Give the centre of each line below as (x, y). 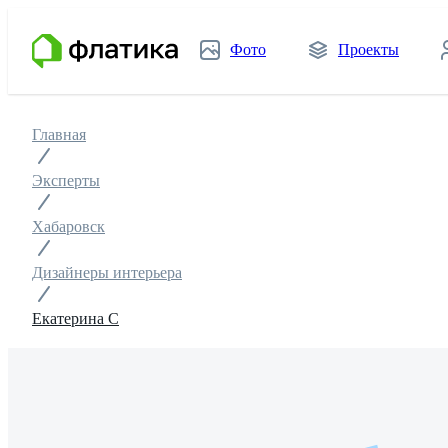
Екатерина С (75, 318)
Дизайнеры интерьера (107, 272)
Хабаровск (68, 226)
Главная (59, 134)
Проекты (368, 49)
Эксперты (66, 180)
